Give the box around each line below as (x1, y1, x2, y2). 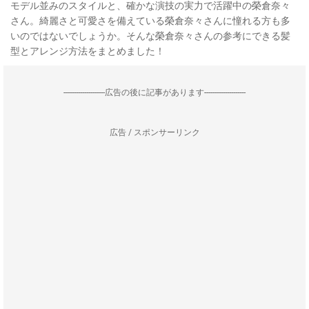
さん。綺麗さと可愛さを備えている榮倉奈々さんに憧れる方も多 (10, 15, 290, 26)
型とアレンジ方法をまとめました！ (10, 46, 165, 57)
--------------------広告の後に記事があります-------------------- (63, 88, 246, 97)
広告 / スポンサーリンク (109, 128, 200, 137)
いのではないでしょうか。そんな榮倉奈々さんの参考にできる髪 (10, 30, 290, 41)
